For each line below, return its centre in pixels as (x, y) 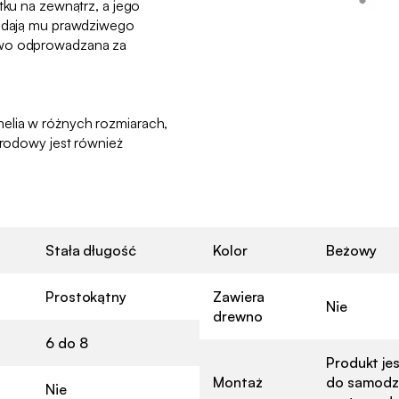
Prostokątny (86, 296)
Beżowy (351, 250)
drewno (238, 316)
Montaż (238, 382)
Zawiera (239, 296)
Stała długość (91, 250)
